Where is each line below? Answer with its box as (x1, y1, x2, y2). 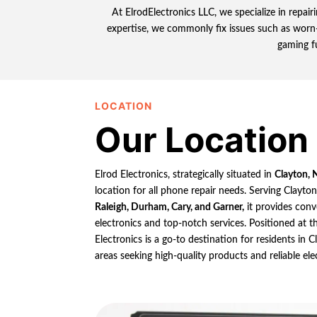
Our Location (95, 118, 309, 161)
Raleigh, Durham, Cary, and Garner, (95, 202, 245, 212)
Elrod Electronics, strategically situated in (95, 169, 275, 180)
